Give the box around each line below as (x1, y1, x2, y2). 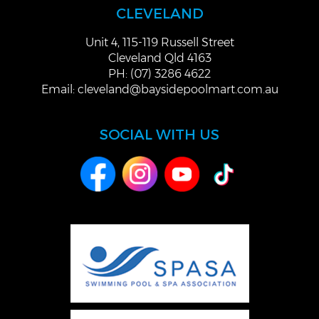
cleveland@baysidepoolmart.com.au (77, 83, 278, 97)
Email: (41, 83, 78, 97)
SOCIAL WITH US (100, 125, 219, 143)
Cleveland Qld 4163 (108, 51, 211, 66)
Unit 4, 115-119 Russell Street (85, 36, 234, 50)
